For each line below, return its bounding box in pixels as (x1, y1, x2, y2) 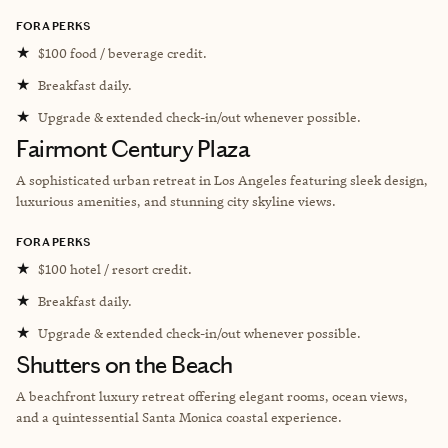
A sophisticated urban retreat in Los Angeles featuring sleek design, (16, 171, 428, 188)
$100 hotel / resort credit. (38, 260, 192, 277)
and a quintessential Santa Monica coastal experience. (16, 408, 342, 425)
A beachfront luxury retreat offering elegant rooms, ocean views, (16, 387, 408, 404)
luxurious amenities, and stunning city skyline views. (16, 192, 336, 209)
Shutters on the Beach (16, 350, 233, 379)
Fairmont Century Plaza (16, 134, 250, 163)
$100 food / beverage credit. (38, 44, 207, 61)
